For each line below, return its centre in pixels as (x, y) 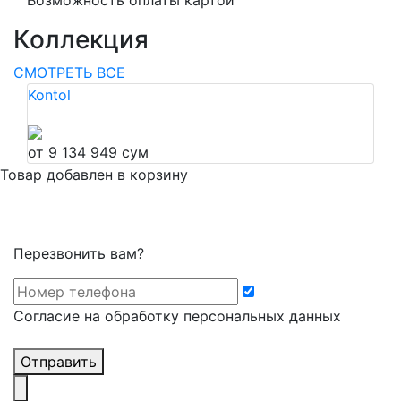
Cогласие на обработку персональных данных (177, 316)
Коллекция (81, 39)
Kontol (49, 95)
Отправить (59, 362)
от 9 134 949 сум (88, 152)
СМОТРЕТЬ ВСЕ (69, 73)
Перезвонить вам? (79, 253)
